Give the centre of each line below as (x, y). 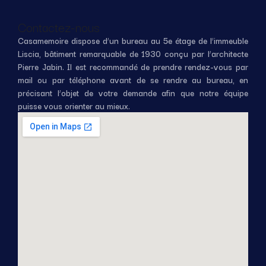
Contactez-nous (59, 26)
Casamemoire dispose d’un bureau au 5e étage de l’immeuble (133, 40)
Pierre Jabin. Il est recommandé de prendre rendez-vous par (133, 66)
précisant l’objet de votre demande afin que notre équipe (133, 92)
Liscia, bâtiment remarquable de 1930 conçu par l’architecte (133, 53)
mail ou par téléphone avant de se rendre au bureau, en (133, 79)
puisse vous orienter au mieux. (74, 105)
